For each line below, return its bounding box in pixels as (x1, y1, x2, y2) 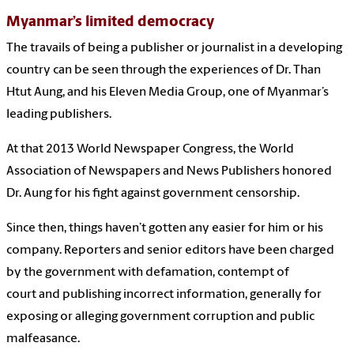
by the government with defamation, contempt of (6, 265, 289, 279)
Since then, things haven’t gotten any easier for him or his (6, 221, 323, 235)
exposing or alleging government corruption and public (6, 310, 314, 323)
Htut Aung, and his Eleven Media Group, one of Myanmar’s (6, 85, 329, 99)
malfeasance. (6, 332, 80, 345)
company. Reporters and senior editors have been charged (6, 243, 334, 257)
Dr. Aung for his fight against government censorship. (6, 186, 299, 200)
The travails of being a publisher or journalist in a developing (6, 41, 342, 55)
